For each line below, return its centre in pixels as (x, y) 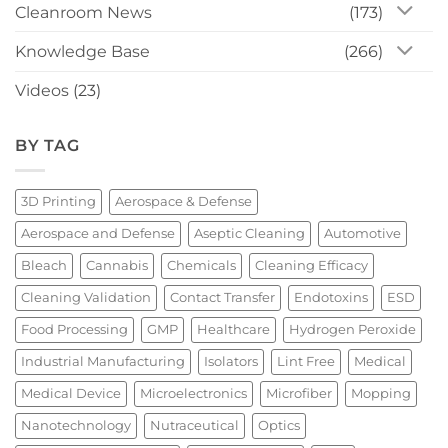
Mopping (381, 393)
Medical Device (71, 393)
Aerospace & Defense (183, 201)
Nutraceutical (194, 425)
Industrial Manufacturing (103, 361)
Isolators (231, 361)
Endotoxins (331, 297)
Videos (42, 91)
